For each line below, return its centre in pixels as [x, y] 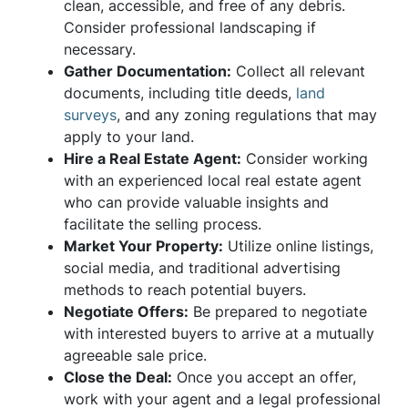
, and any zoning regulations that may [247, 115]
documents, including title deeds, [180, 93]
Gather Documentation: [148, 71]
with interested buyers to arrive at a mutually [219, 333]
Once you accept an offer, [264, 377]
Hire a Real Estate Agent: [153, 158]
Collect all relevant [298, 71]
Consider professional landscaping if [190, 27]
